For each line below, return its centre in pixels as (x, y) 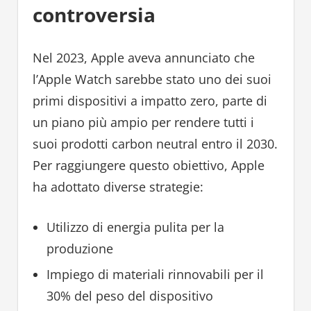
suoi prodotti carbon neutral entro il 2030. (155, 144)
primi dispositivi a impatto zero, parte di (150, 101)
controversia (94, 15)
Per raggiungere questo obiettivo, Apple (148, 166)
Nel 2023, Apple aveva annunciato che (143, 58)
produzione (79, 249)
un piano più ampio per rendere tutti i (143, 123)
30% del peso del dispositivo (129, 296)
